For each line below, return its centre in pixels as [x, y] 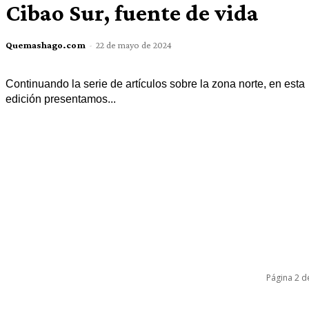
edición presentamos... [60, 99]
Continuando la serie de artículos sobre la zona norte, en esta [155, 84]
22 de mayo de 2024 [133, 45]
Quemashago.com [45, 45]
